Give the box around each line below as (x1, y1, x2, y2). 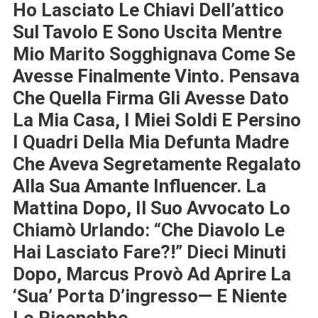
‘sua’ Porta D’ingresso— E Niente (12, 285, 287, 307)
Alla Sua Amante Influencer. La (12, 175, 266, 197)
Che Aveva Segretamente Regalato (12, 153, 301, 175)
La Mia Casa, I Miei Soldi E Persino (12, 109, 301, 131)
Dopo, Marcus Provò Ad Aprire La (12, 263, 291, 285)
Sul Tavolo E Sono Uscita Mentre (12, 21, 282, 43)
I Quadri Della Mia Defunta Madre (12, 131, 289, 153)
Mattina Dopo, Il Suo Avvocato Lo (12, 197, 290, 219)
